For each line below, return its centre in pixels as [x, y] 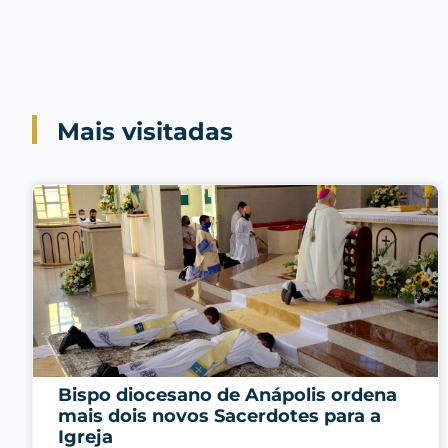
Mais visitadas [145, 132]
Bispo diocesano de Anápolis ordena [227, 395]
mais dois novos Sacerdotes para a [219, 416]
